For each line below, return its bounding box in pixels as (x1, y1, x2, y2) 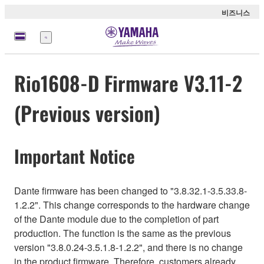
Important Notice (14, 143, 135, 170)
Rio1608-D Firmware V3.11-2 (14, 68, 242, 98)
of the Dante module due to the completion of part (14, 212, 219, 226)
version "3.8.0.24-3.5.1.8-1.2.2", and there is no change (14, 240, 243, 254)
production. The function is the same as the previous (14, 226, 231, 240)
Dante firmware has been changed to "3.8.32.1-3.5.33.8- (14, 183, 247, 197)
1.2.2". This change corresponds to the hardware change (14, 197, 250, 212)
